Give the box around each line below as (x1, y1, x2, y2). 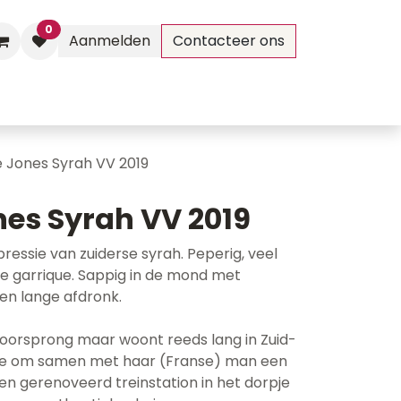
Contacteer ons (173, 30, 285, 51)
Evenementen (3, 90, 103, 110)
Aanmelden (69, 30, 150, 51)
